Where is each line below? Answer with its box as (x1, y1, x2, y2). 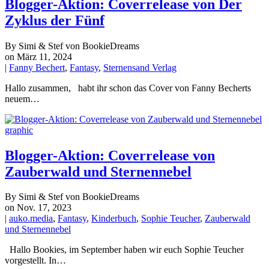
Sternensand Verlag (103, 62, 177, 73)
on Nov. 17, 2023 (5, 202, 71, 213)
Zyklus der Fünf (5, 12, 104, 28)
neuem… (5, 93, 40, 104)
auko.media (9, 213, 53, 224)
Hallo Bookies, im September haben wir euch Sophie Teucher (5, 244, 244, 255)
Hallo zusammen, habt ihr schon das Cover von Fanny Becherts (5, 82, 251, 93)
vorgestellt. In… (5, 255, 66, 266)
